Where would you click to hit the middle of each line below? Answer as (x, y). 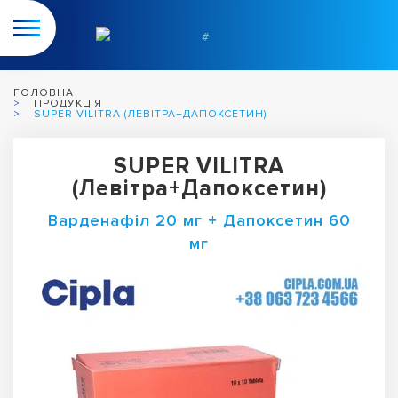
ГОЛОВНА (44, 93)
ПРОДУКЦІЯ (68, 103)
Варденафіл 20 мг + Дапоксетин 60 (199, 221)
